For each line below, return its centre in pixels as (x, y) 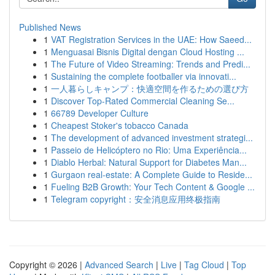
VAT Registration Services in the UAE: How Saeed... (151, 39)
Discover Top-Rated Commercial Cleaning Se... (143, 101)
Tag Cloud (204, 265)
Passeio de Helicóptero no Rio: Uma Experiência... (149, 150)
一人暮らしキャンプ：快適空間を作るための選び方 (150, 88)
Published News (50, 27)
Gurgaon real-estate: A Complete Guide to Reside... (152, 174)
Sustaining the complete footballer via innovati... (144, 76)
